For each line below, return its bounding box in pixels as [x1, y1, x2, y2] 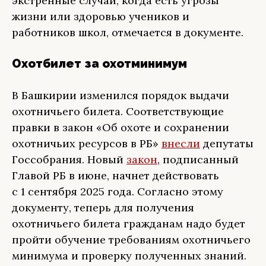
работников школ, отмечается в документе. [12, 26, 243, 39]
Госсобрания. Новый [12, 153, 126, 166]
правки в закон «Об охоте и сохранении [12, 121, 229, 134]
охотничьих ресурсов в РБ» [12, 137, 161, 150]
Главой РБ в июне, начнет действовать [12, 169, 219, 182]
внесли [161, 137, 200, 150]
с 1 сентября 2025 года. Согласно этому [12, 185, 223, 198]
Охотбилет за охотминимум [12, 56, 187, 71]
